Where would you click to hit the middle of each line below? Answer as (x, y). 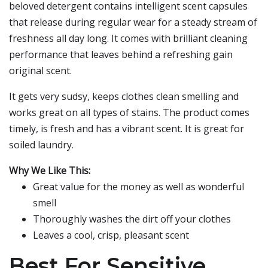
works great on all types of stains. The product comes (129, 112)
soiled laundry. (41, 145)
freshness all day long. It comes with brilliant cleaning (128, 38)
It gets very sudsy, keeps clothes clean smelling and (124, 96)
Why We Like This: (50, 170)
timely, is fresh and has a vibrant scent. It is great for (127, 129)
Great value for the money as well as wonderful (138, 187)
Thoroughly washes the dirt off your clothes (132, 219)
